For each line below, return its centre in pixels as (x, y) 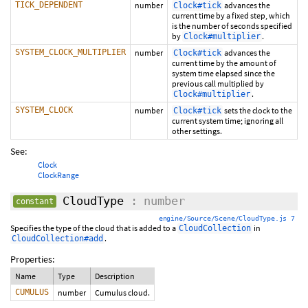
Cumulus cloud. (122, 293)
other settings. (197, 131)
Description (115, 276)
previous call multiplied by (218, 84)
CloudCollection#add (57, 239)
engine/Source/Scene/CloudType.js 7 (227, 218)
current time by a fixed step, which (231, 15)
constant (35, 201)
